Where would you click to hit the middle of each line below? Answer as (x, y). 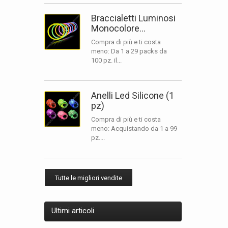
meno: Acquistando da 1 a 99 (134, 129)
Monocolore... (118, 28)
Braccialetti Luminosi (133, 18)
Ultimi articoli (73, 211)
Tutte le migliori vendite (89, 178)
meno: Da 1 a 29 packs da (129, 51)
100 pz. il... (106, 60)
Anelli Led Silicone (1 (133, 95)
